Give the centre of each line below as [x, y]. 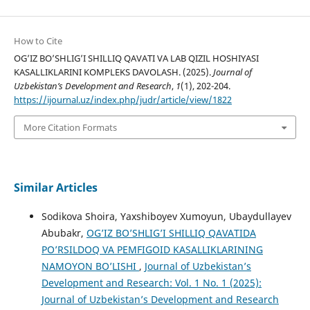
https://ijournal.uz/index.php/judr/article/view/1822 [122, 99]
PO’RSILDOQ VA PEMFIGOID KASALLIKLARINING [152, 250]
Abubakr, [64, 233]
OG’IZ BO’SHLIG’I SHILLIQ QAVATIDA [171, 233]
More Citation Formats [70, 128]
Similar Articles [55, 188]
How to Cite [38, 40]
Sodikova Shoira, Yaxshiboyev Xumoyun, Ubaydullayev [166, 217]
